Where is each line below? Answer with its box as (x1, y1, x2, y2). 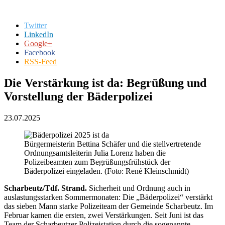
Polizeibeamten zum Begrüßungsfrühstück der (24, 157, 170, 166)
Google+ (24, 39, 52, 48)
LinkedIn (24, 30, 53, 39)
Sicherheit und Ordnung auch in (87, 183, 190, 192)
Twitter (24, 21, 47, 30)
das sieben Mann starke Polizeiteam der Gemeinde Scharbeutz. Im (4, 201, 213, 210)
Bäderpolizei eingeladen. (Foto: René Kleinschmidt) (24, 166, 189, 175)
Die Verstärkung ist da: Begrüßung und (4, 76, 206, 89)
